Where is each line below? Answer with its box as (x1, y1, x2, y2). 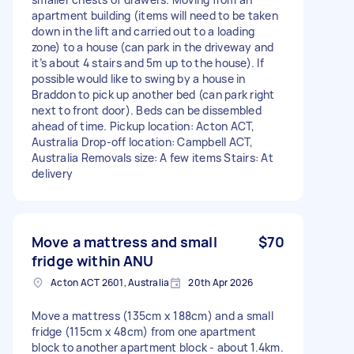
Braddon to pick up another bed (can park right (32, 86, 275, 102)
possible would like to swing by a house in (32, 70, 246, 86)
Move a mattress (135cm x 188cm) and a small (32, 307, 273, 323)
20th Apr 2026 (188, 275, 254, 289)
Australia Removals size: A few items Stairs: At (32, 149, 273, 165)
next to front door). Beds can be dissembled (32, 102, 262, 118)
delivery (32, 165, 73, 181)
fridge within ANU (32, 250, 154, 270)
